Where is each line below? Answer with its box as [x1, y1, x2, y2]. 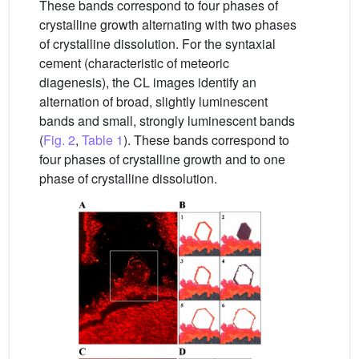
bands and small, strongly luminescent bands [39, 111, 295, 131]
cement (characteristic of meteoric [39, 54, 229, 73]
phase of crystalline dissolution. [39, 169, 217, 188]
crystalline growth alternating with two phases [39, 15, 296, 34]
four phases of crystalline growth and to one [39, 150, 285, 169]
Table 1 [82, 131, 123, 150]
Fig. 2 [43, 131, 75, 150]
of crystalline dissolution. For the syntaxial [39, 34, 276, 54]
